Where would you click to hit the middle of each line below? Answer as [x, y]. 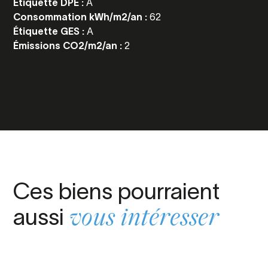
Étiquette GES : [50, 31]
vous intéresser [144, 219]
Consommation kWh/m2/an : [82, 17]
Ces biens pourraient [117, 191]
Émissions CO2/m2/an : [69, 45]
